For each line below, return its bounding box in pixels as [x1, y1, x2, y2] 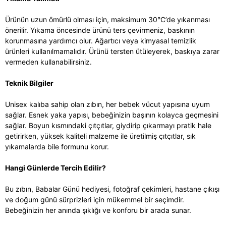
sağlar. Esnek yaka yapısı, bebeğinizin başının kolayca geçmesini [5, 110, 218, 119]
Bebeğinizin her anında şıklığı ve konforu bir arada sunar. [5, 205, 191, 214]
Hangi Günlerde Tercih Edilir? [5, 163, 106, 172]
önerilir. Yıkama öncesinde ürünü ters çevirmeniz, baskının [5, 25, 195, 34]
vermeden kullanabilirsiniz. [5, 57, 92, 66]
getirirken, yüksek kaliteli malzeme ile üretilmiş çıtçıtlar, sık [5, 131, 196, 140]
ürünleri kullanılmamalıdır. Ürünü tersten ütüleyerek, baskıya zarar [5, 46, 219, 55]
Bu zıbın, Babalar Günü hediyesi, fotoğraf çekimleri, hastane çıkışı [5, 184, 219, 193]
